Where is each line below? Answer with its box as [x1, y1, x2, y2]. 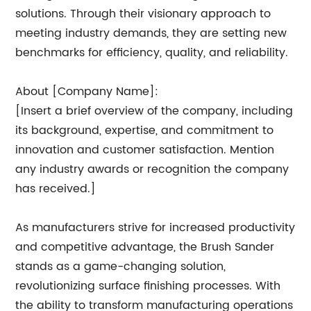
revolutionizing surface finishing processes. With [15, 277, 281, 295]
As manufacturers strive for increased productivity [15, 219, 296, 237]
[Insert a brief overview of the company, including [15, 102, 294, 120]
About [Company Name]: [15, 83, 159, 101]
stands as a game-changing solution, [15, 258, 226, 276]
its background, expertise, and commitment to [15, 121, 274, 140]
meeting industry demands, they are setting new [15, 24, 287, 42]
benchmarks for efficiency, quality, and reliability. [15, 44, 289, 62]
